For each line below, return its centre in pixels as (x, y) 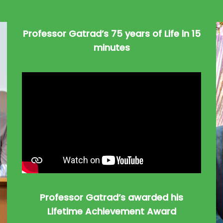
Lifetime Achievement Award (111, 211)
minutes (111, 48)
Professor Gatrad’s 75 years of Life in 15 (111, 34)
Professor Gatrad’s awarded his (111, 197)
